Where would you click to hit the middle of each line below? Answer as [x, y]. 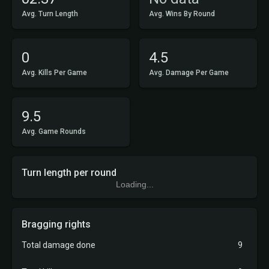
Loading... [134, 184]
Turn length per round [69, 173]
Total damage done [59, 245]
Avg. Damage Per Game [189, 73]
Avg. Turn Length [50, 14]
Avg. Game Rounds [54, 131]
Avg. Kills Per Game [54, 73]
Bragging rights [56, 224]
